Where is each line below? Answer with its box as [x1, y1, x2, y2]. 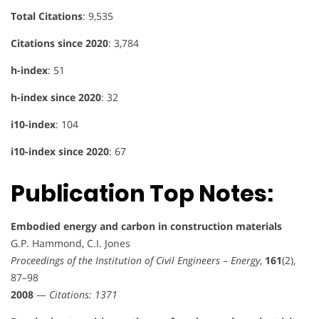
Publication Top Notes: [11, 177, 273, 210]
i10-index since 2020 [11, 144, 109, 158]
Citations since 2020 [11, 36, 108, 50]
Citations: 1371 [49, 288, 117, 302]
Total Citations [11, 9, 83, 23]
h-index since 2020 [11, 90, 101, 104]
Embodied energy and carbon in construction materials [11, 219, 282, 234]
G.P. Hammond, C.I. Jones [11, 236, 130, 251]
